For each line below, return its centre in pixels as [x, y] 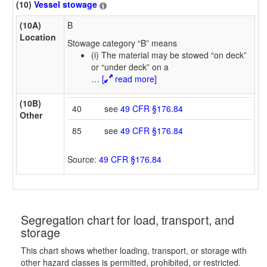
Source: [83, 159]
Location [38, 37]
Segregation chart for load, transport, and [128, 220]
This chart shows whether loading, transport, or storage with [134, 251]
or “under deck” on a [130, 66]
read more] [135, 78]
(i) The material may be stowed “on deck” [169, 55]
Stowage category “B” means [122, 43]
